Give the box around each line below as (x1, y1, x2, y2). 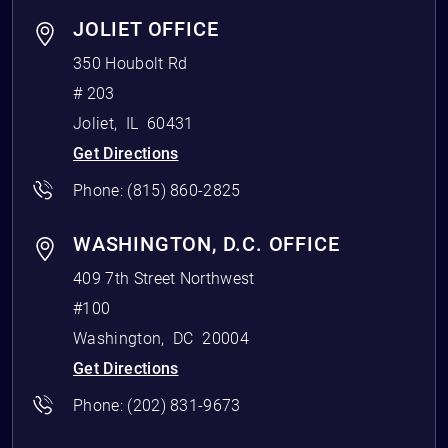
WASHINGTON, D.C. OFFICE (73, 231, 340, 256)
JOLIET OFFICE (73, 16, 219, 41)
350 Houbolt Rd (73, 53, 188, 73)
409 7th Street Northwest (73, 268, 255, 288)
